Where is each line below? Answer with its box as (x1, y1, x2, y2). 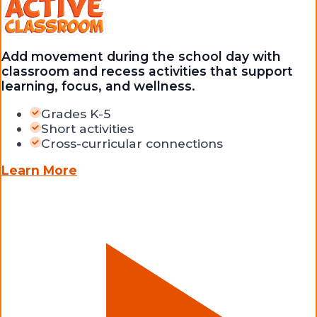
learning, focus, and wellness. (1, 79, 195, 94)
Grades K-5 (41, 105, 110, 121)
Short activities (41, 120, 134, 136)
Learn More (1, 163, 77, 178)
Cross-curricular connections (41, 135, 223, 151)
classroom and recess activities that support (1, 64, 293, 79)
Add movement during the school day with (1, 49, 281, 64)
